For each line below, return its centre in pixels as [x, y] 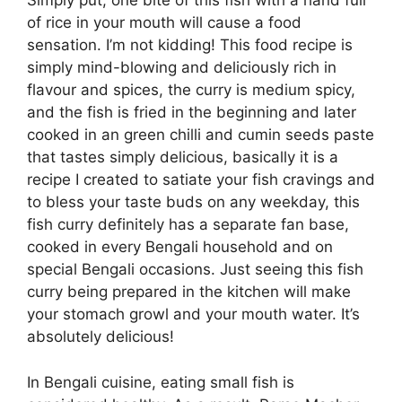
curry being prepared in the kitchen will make [189, 292]
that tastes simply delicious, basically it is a [183, 157]
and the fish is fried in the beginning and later [192, 113]
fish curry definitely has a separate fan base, [188, 225]
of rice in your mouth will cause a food [164, 23]
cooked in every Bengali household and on [180, 247]
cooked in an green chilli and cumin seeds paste [201, 135]
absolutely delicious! [100, 337]
